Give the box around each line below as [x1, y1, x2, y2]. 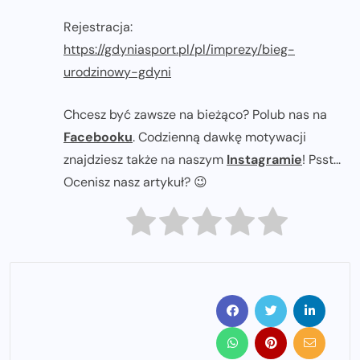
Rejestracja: [63, 18, 133, 36]
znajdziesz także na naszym [63, 151, 227, 169]
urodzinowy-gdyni [63, 63, 171, 81]
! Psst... [302, 151, 341, 169]
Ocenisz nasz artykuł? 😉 [63, 174, 207, 191]
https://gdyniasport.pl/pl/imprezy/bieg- [63, 41, 295, 59]
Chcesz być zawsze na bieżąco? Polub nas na [63, 106, 327, 124]
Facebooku [63, 129, 133, 146]
